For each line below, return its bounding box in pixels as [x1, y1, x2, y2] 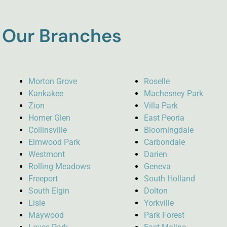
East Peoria [143, 112, 184, 123]
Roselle [143, 76, 170, 86]
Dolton [143, 185, 168, 196]
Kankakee [28, 88, 64, 98]
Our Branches [2, 23, 122, 48]
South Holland [143, 173, 195, 183]
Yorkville [143, 198, 174, 208]
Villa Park [143, 100, 178, 110]
